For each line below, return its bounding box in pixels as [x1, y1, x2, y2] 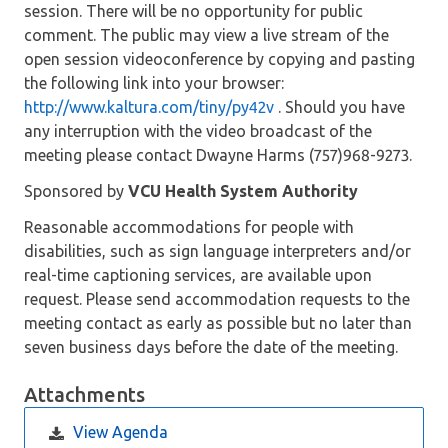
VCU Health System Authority [128, 182, 358, 200]
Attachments [24, 383, 145, 406]
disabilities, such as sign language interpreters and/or [24, 242, 411, 260]
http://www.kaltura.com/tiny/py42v [24, 98, 274, 116]
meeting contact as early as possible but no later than [24, 314, 412, 332]
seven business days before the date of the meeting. [24, 338, 398, 356]
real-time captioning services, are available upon [24, 266, 372, 284]
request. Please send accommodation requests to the [24, 290, 410, 308]
